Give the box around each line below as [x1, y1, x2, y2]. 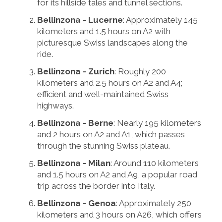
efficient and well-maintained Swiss [37, 89, 168, 99]
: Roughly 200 [114, 66, 166, 76]
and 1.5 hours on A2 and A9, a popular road [37, 169, 197, 179]
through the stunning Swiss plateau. [37, 140, 170, 151]
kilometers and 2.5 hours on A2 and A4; [37, 77, 182, 88]
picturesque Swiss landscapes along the [37, 37, 188, 48]
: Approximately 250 [116, 198, 191, 208]
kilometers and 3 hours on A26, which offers [37, 209, 202, 220]
